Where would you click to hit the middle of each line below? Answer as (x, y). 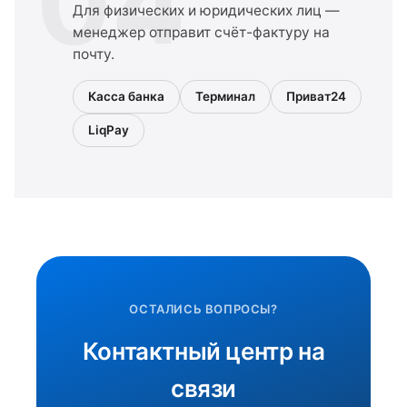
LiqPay (109, 130)
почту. (94, 54)
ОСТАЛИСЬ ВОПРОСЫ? (203, 309)
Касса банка (126, 96)
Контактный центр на (203, 351)
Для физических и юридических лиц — (206, 10)
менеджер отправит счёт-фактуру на (201, 32)
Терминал (225, 96)
